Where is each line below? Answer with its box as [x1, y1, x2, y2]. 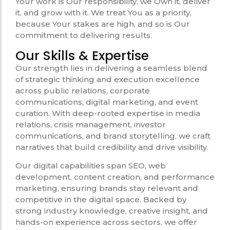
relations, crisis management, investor [15, 119, 166, 129]
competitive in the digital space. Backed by [15, 195, 186, 205]
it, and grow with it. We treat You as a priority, [15, 8, 191, 18]
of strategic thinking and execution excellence [15, 74, 200, 84]
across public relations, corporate [15, 85, 150, 95]
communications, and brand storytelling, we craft [15, 130, 210, 141]
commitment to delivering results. [15, 30, 152, 41]
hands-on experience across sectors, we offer [15, 217, 197, 227]
